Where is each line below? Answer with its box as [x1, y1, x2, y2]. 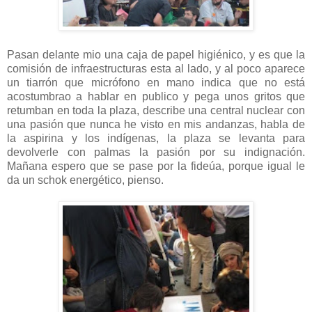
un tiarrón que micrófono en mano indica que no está [7, 76, 305, 88]
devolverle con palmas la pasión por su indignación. [7, 146, 305, 158]
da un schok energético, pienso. [7, 173, 164, 186]
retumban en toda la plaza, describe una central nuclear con [7, 104, 305, 116]
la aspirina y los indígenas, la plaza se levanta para [7, 132, 305, 144]
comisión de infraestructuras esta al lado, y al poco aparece [7, 62, 305, 75]
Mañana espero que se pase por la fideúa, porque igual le [7, 159, 305, 172]
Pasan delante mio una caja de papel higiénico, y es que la [7, 48, 305, 61]
